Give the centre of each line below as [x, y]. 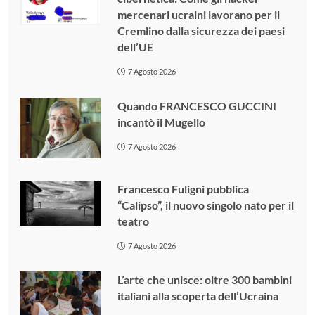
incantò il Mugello [161, 122]
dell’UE [135, 46]
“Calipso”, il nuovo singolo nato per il [205, 205]
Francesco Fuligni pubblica [183, 188]
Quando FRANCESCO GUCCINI [197, 105]
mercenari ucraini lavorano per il [198, 14]
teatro [133, 221]
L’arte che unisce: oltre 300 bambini [204, 280]
